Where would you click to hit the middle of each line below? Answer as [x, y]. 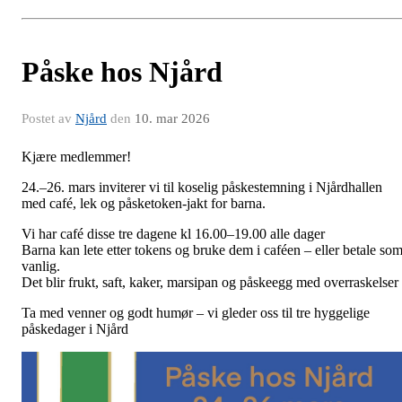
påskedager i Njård [75, 329]
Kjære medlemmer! [76, 157]
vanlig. [41, 267]
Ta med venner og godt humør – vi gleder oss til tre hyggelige [196, 313]
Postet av [48, 119]
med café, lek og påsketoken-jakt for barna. [144, 204]
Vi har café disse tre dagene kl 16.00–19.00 [144, 234]
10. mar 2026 [172, 119]
